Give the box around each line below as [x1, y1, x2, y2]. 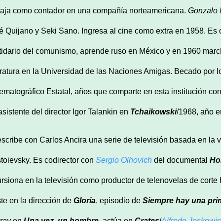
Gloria [74, 196, 96, 205]
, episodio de [96, 196, 143, 205]
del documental [152, 155, 210, 164]
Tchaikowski [130, 107, 177, 116]
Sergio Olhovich [96, 155, 152, 164]
